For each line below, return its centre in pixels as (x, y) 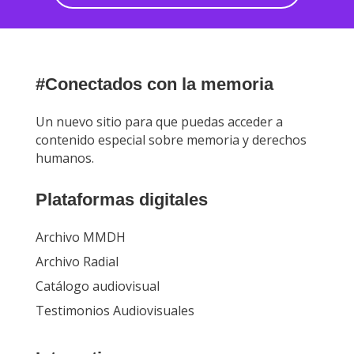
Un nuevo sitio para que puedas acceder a (159, 121)
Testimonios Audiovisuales (115, 310)
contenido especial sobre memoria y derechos (171, 139)
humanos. (64, 158)
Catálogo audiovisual (97, 286)
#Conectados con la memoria (154, 84)
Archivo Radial (77, 261)
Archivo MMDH (80, 237)
